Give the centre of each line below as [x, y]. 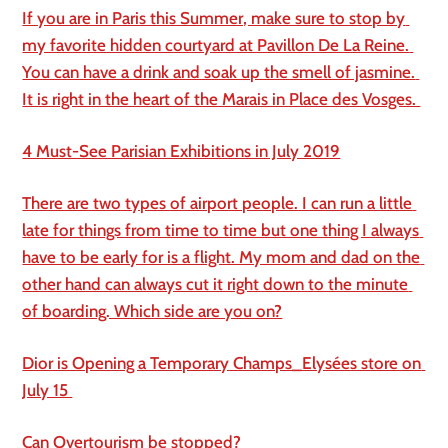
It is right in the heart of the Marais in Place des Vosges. [221, 98]
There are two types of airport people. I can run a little [217, 202]
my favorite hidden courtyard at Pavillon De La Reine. [216, 44]
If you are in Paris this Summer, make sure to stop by [214, 17]
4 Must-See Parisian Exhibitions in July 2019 [181, 150]
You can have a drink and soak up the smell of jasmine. [219, 71]
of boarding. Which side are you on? [152, 310]
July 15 [47, 389]
